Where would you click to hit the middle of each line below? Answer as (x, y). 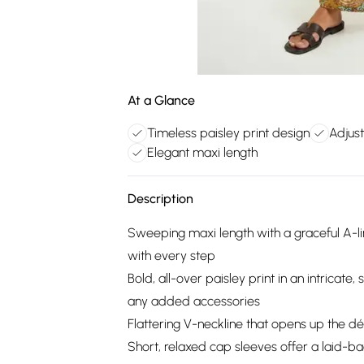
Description (160, 199)
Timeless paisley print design (228, 133)
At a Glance (161, 100)
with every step (171, 256)
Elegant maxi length (202, 152)
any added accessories (194, 301)
